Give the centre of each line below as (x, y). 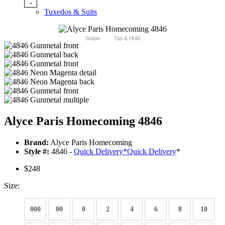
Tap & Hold (127, 38)
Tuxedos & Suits (71, 12)
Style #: (37, 152)
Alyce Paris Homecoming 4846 (83, 121)
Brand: (36, 143)
